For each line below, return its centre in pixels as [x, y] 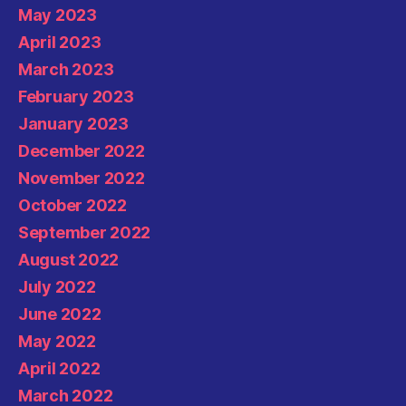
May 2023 [58, 15]
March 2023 [66, 70]
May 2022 [57, 342]
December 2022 [82, 151]
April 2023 [60, 43]
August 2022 [69, 260]
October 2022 [72, 206]
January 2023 [73, 124]
